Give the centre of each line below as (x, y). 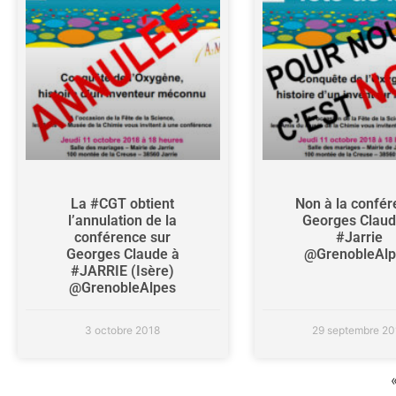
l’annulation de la (123, 220)
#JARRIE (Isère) (123, 270)
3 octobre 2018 (123, 330)
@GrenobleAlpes (123, 287)
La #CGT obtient (123, 203)
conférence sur (123, 237)
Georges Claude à (122, 254)
